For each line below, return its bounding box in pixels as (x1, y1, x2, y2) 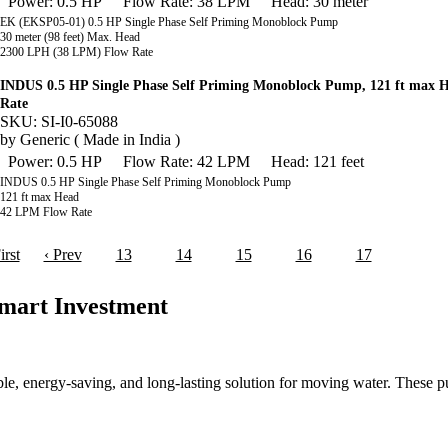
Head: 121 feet (271, 153, 364, 170)
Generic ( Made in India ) (20, 131, 180, 148)
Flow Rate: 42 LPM (123, 153, 250, 170)
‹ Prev (43, 246, 82, 263)
